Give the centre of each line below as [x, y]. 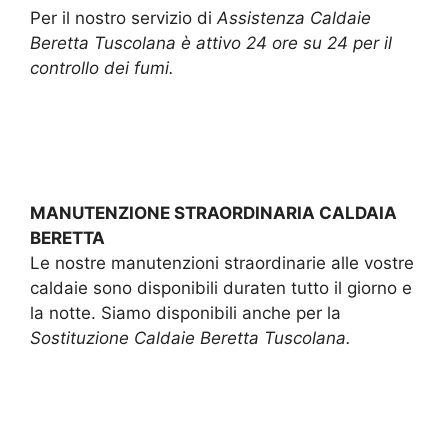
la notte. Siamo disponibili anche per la [185, 313]
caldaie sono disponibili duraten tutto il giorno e [221, 288]
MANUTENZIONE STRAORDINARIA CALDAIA [213, 213]
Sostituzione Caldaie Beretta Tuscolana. [190, 338]
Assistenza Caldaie [294, 18]
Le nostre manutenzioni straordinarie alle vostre [222, 263]
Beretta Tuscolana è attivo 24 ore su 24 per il [211, 43]
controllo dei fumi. [102, 68]
